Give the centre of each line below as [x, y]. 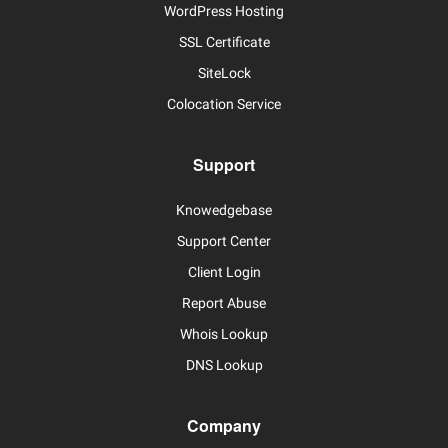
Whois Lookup [224, 334]
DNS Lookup [224, 365]
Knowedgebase [224, 210]
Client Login [224, 272]
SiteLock [224, 73]
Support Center [224, 241]
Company [224, 426]
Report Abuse [224, 303]
